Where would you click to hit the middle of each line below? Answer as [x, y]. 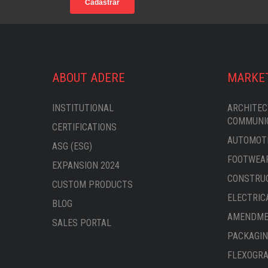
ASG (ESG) [72, 146]
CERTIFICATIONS [84, 127]
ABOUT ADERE [89, 78]
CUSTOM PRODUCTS [92, 185]
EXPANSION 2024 [86, 165]
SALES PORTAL [82, 223]
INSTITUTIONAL [83, 108]
